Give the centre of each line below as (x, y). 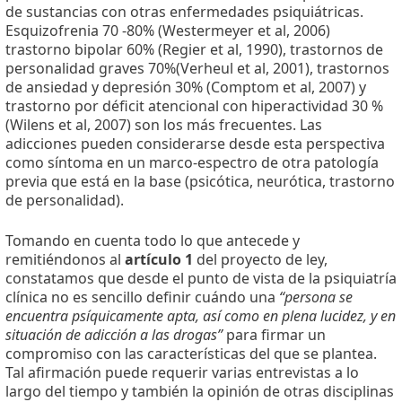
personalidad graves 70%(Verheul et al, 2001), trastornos (197, 69)
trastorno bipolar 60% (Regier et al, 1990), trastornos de (194, 50)
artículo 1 (159, 260)
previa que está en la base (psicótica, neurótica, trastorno (200, 182)
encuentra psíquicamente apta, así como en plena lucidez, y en (201, 316)
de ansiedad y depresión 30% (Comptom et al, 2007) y (186, 87)
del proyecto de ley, (260, 260)
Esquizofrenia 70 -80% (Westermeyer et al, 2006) (168, 31)
